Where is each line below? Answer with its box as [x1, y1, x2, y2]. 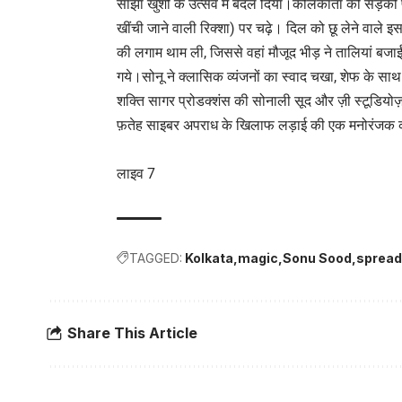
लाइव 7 [117, 164, 155, 182]
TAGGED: [129, 249, 182, 266]
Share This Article [67, 324, 197, 343]
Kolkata [185, 249, 233, 266]
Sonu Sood [283, 249, 352, 266]
